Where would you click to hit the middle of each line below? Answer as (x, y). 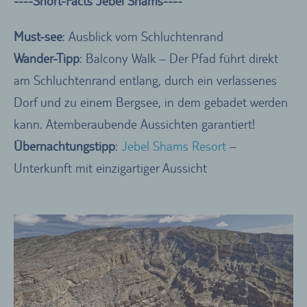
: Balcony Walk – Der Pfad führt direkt (179, 59)
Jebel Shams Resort (174, 146)
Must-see (38, 37)
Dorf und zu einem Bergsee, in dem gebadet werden (151, 102)
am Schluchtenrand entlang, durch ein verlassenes (145, 81)
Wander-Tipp (47, 59)
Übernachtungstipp (64, 146)
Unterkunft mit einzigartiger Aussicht (110, 168)
